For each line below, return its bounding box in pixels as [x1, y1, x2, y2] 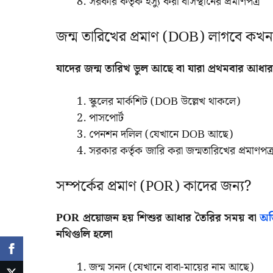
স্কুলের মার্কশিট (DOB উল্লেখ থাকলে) [89, 92, 240, 110]
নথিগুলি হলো [56, 225, 113, 243]
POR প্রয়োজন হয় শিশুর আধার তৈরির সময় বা [56, 208, 257, 227]
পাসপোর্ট [89, 108, 124, 127]
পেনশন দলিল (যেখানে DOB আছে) [89, 125, 233, 143]
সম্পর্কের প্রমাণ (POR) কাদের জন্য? [56, 174, 251, 198]
